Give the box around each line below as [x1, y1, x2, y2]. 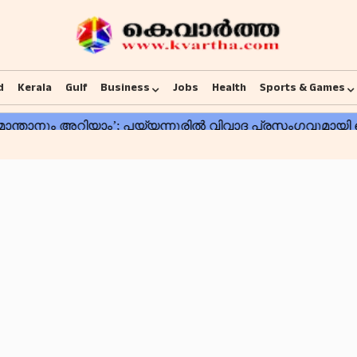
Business [100, 80, 150, 96]
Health [212, 80, 246, 96]
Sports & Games [260, 80, 345, 96]
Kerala [18, 80, 52, 96]
